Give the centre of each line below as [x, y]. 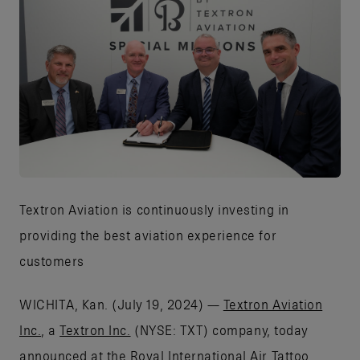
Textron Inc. [95, 330]
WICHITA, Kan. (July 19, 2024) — [121, 304]
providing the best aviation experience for [148, 235]
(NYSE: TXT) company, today [219, 330]
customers [52, 261]
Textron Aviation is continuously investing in [154, 209]
